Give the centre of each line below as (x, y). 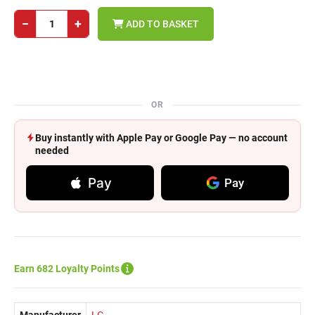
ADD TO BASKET (161, 24)
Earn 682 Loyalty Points (67, 269)
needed (52, 150)
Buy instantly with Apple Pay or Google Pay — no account (161, 138)
